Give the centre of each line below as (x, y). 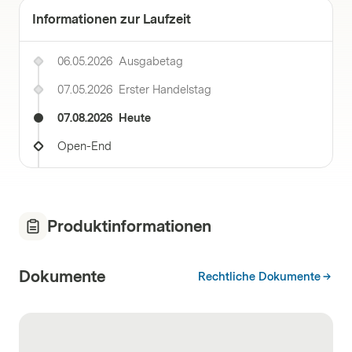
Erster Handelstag (165, 90)
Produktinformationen (129, 226)
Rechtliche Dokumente (259, 277)
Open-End (84, 147)
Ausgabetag (151, 62)
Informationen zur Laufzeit (112, 19)
